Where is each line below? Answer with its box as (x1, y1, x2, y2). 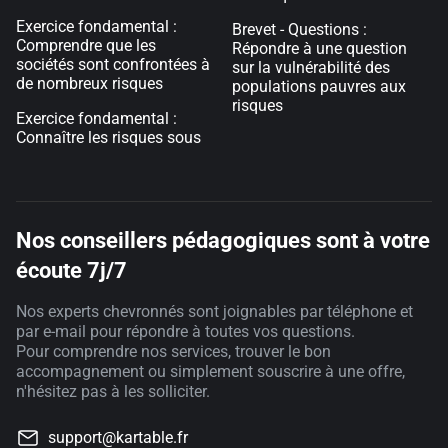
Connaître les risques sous (16, 128, 201, 147)
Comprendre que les (16, 36, 156, 55)
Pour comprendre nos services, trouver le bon (16, 342, 331, 361)
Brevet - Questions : (232, 20, 367, 39)
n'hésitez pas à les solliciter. (16, 382, 210, 401)
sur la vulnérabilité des (232, 58, 390, 77)
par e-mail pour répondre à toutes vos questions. (16, 322, 355, 341)
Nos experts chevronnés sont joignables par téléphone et (16, 302, 413, 321)
